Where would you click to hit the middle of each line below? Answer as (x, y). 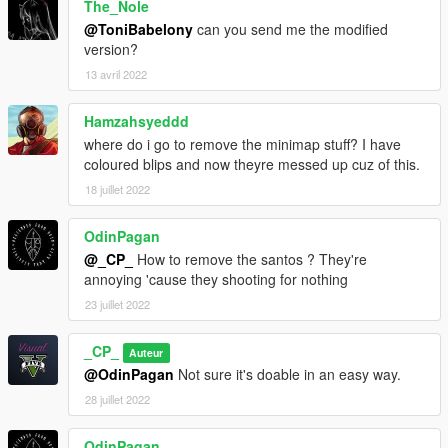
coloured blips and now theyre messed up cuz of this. (252, 164)
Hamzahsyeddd (136, 121)
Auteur (146, 353)
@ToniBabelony (138, 29)
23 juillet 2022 (117, 304)
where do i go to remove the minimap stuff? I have (242, 144)
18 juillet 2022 (117, 189)
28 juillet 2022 (117, 399)
